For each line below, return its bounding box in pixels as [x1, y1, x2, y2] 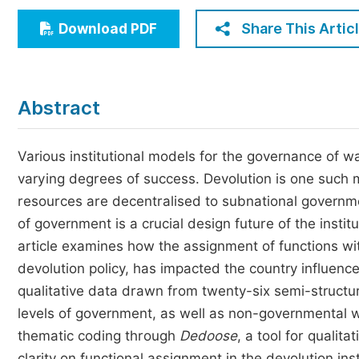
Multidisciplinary [41, 67, 144, 83]
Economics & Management [41, 8, 207, 23]
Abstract [18, 96, 100, 119]
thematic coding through [18, 328, 179, 344]
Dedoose [179, 328, 237, 344]
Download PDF [58, 21, 157, 37]
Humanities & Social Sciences [41, 38, 223, 53]
